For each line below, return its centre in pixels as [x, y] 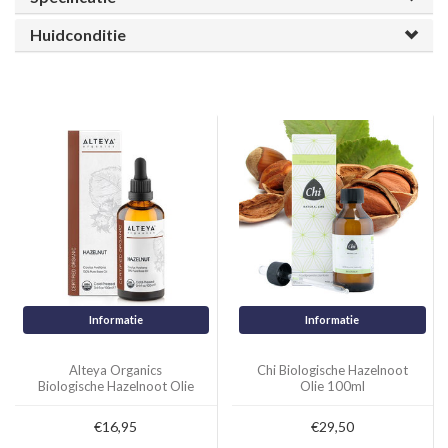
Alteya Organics [116, 369]
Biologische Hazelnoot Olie [115, 385]
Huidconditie [78, 35]
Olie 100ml [332, 385]
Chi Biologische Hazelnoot [332, 369]
